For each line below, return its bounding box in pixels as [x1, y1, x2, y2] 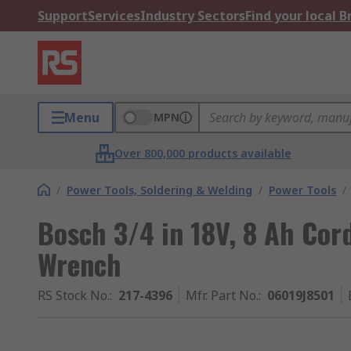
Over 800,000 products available [114, 146, 292, 161]
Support [38, 7, 88, 24]
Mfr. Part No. [186, 287, 259, 304]
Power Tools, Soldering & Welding [67, 183, 252, 197]
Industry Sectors [140, 7, 245, 24]
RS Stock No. [38, 287, 110, 304]
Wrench [38, 243, 121, 284]
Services [88, 7, 140, 24]
